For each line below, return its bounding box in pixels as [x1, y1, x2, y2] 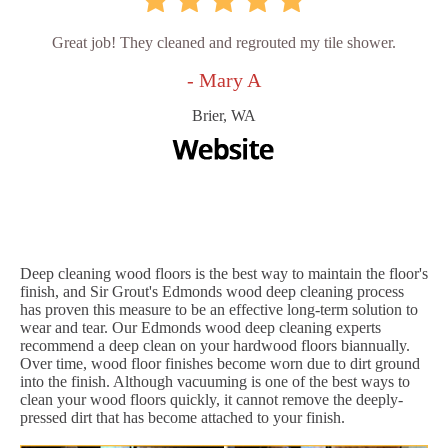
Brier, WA [192, 107, 256, 125]
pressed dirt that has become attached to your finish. [20, 409, 345, 427]
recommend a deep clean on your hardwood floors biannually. [20, 337, 410, 355]
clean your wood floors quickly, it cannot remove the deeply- [20, 391, 403, 409]
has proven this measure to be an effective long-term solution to [20, 301, 418, 319]
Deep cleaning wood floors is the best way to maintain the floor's [20, 265, 428, 283]
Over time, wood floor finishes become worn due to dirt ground [20, 355, 420, 373]
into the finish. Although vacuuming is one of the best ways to [20, 373, 410, 391]
